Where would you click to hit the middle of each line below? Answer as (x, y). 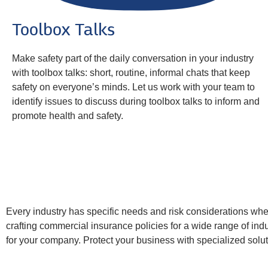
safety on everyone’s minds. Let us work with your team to (133, 87)
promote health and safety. (68, 116)
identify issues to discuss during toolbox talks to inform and (136, 102)
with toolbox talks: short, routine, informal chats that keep (131, 73)
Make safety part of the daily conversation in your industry (133, 59)
